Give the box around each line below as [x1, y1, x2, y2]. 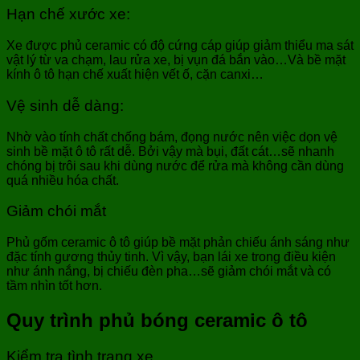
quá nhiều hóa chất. [6, 173, 122, 187]
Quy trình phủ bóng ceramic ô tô [6, 309, 313, 331]
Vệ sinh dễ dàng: [6, 96, 128, 114]
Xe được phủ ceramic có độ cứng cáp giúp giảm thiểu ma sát [6, 39, 354, 53]
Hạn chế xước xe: [6, 6, 130, 23]
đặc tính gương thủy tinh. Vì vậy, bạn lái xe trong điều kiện [6, 250, 336, 264]
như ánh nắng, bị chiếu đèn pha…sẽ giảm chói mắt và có [6, 264, 331, 279]
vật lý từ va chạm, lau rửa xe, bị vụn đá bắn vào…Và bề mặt [6, 53, 346, 67]
